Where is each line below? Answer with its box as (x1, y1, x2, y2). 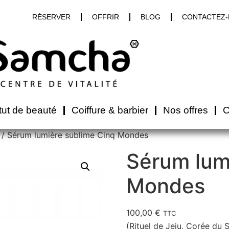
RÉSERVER (32, 13, 71, 21)
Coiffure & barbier (71, 105, 148, 116)
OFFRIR (92, 13, 120, 21)
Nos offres (163, 105, 208, 116)
